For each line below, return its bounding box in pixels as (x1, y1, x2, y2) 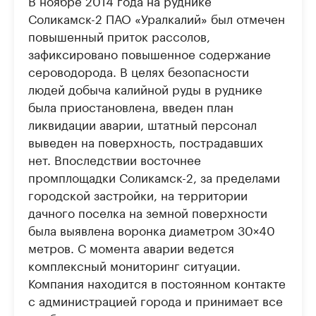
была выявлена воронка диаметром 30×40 (28, 220, 275, 238)
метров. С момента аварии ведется (28, 238, 234, 256)
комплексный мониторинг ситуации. (28, 255, 241, 274)
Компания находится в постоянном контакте (28, 273, 286, 291)
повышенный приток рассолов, (28, 26, 210, 44)
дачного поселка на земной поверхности (28, 202, 267, 221)
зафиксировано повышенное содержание (28, 44, 271, 62)
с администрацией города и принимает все (28, 291, 283, 309)
